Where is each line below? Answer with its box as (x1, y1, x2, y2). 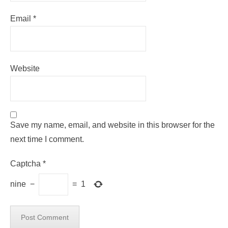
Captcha (10, 159, 41, 168)
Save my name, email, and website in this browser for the (10, 120, 215, 129)
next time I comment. (10, 134, 84, 144)
